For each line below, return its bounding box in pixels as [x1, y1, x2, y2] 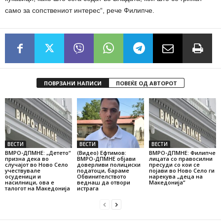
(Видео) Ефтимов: [76, 149, 126, 157]
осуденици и [5, 173, 41, 181]
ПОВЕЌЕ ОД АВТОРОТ [116, 79, 177, 87]
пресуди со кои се [148, 161, 200, 169]
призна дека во [5, 155, 49, 163]
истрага [76, 184, 99, 192]
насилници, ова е [5, 179, 54, 186]
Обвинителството [76, 173, 126, 181]
